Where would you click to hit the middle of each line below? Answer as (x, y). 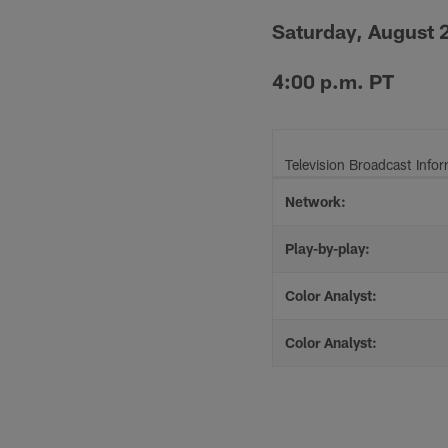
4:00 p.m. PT (333, 81)
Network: (315, 201)
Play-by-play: (327, 248)
